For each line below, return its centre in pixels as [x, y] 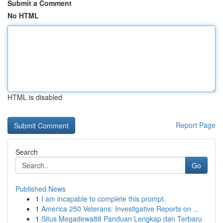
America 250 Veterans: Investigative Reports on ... [120, 209]
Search [27, 152]
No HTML [23, 15]
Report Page [196, 125]
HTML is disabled [35, 97]
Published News [41, 189]
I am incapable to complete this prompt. [104, 199]
